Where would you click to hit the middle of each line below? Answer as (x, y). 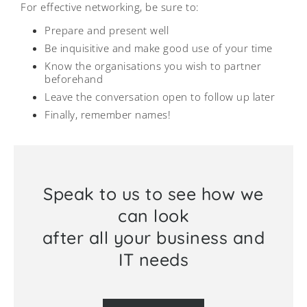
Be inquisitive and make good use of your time (159, 48)
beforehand (74, 78)
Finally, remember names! (108, 114)
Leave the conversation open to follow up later (160, 96)
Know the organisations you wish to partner (153, 65)
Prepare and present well (107, 30)
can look (153, 215)
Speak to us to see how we (153, 193)
